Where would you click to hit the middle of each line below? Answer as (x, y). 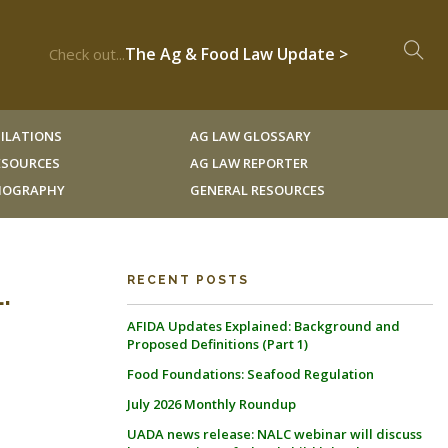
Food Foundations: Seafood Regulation (250, 374)
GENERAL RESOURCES (257, 190)
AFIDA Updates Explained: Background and (263, 326)
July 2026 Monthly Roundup (211, 404)
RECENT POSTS (188, 280)
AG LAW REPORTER (248, 163)
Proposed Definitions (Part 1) (217, 344)
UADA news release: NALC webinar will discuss (274, 434)
